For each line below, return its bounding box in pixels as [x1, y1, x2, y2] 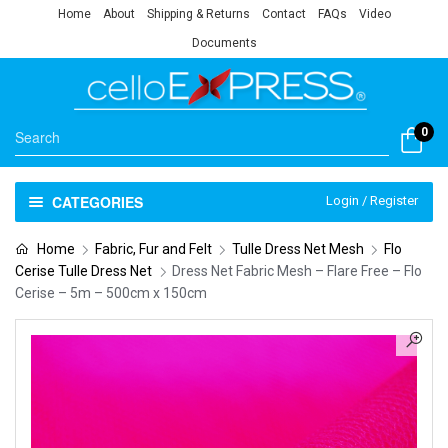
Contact [261, 7, 306, 21]
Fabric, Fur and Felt [94, 240, 212, 257]
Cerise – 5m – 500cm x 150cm [15, 284, 207, 301]
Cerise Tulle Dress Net [15, 262, 152, 279]
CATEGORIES [51, 191, 143, 212]
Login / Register [326, 192, 418, 208]
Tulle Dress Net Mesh [231, 240, 364, 257]
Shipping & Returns [146, 7, 250, 21]
